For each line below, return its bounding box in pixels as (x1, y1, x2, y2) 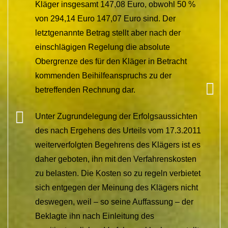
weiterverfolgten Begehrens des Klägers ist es (35, 140, 201, 149)
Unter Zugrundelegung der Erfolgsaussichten (35, 111, 197, 121)
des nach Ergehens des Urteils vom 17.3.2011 (35, 126, 201, 135)
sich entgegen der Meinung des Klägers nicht (35, 183, 198, 192)
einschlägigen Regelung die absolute (35, 42, 170, 51)
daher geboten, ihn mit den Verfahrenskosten (35, 154, 196, 163)
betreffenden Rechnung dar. (35, 85, 135, 94)
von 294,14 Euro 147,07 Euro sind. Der (35, 14, 176, 23)
